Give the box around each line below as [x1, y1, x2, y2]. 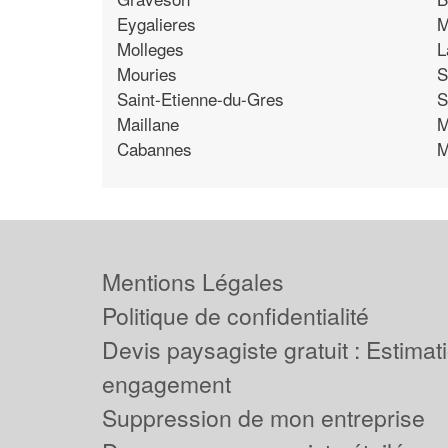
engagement [102, 367, 231, 400]
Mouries [117, 60, 177, 86]
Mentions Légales [102, 265, 284, 298]
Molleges [117, 35, 184, 61]
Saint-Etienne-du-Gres [117, 85, 284, 111]
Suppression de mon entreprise [102, 401, 425, 434]
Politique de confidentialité [102, 299, 369, 332]
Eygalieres [117, 10, 196, 36]
